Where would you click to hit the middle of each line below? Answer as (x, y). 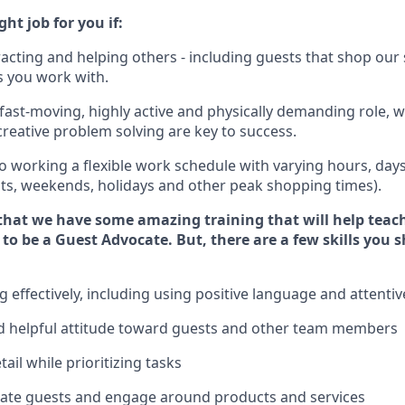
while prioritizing (84, 363)
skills (341, 240)
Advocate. (135, 240)
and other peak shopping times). (268, 185)
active (154, 111)
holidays (126, 185)
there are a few (265, 240)
